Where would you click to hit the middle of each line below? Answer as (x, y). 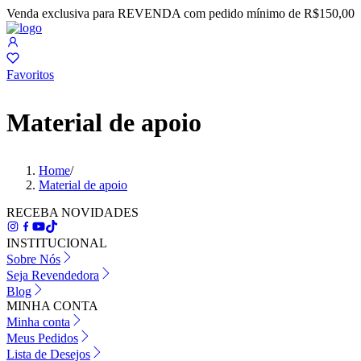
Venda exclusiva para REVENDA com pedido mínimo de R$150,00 (180, 13)
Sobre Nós (33, 259)
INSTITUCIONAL (57, 243)
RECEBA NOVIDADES (73, 212)
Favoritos (30, 75)
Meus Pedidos (42, 338)
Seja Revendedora (53, 275)
